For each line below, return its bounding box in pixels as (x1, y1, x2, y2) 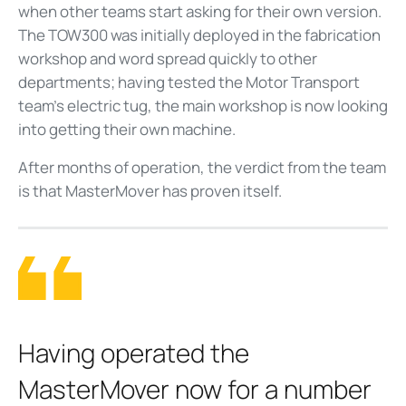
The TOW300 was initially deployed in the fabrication (18, 24, 381, 45)
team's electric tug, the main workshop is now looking (18, 94, 388, 116)
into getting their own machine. (18, 118, 236, 140)
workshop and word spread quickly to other (18, 47, 317, 69)
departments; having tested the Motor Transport (18, 71, 360, 92)
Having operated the (18, 334, 249, 370)
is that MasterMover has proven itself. (18, 179, 282, 201)
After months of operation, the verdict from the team (18, 156, 386, 178)
